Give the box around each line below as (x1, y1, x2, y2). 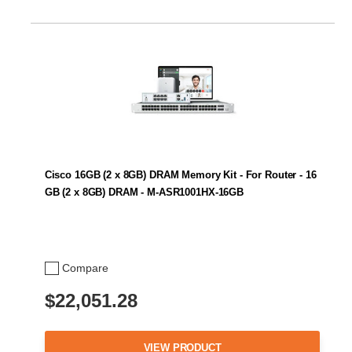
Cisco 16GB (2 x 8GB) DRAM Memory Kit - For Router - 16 (44, 169, 317, 181)
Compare (62, 262, 108, 275)
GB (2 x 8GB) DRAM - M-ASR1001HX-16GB (44, 186, 244, 199)
